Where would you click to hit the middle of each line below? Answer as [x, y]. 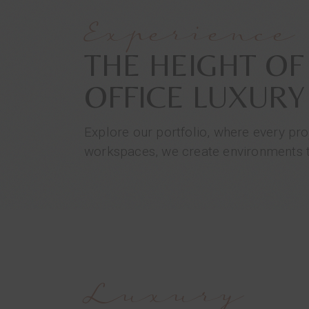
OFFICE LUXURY [195, 96]
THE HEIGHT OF [194, 64]
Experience [190, 38]
